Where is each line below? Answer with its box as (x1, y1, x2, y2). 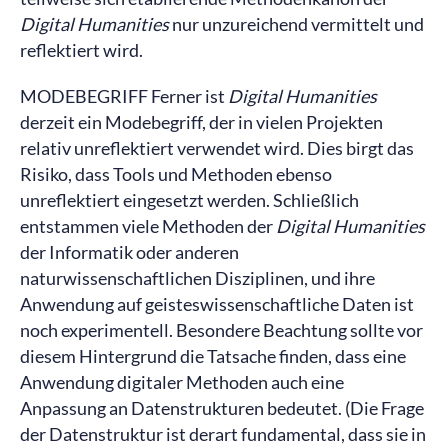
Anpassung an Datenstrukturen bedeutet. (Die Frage (20, 397, 424, 419)
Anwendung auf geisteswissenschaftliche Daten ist (20, 293, 414, 315)
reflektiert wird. (20, 39, 143, 61)
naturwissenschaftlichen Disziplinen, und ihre (20, 267, 375, 289)
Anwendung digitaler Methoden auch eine (20, 371, 344, 393)
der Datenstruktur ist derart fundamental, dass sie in (20, 423, 426, 445)
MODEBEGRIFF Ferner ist (20, 85, 228, 107)
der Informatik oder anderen (20, 241, 239, 263)
